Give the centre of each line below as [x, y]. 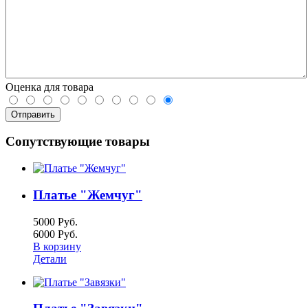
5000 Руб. [55, 221]
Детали [50, 258]
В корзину [57, 246]
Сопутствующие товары [78, 142]
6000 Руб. [55, 234]
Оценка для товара [49, 87]
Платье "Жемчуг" [88, 195]
